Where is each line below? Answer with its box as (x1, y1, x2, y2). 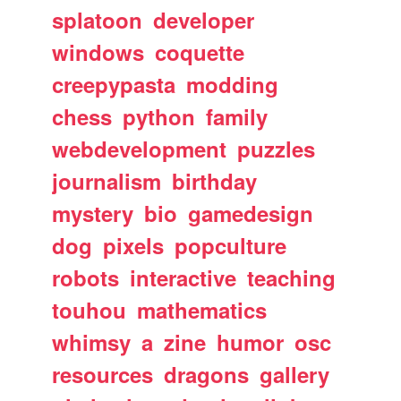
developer (153, 4, 255, 35)
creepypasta (52, 69, 176, 99)
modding (186, 69, 279, 99)
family (206, 101, 269, 132)
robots (52, 262, 120, 293)
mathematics (137, 294, 268, 325)
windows (52, 37, 145, 67)
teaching (247, 262, 337, 293)
